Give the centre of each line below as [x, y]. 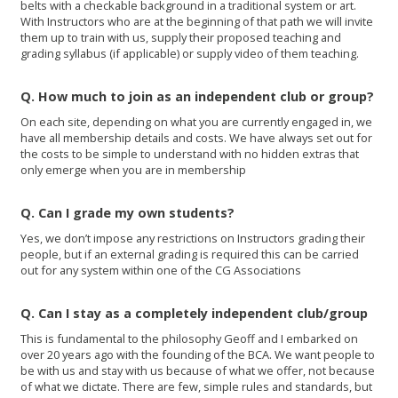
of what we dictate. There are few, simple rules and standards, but [197, 386]
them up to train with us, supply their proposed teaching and [181, 37]
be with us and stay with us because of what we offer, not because [198, 370]
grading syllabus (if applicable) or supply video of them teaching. [190, 53]
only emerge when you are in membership [134, 169]
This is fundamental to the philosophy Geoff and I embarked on [190, 338]
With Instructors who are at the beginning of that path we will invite [197, 21]
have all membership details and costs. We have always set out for [197, 137]
